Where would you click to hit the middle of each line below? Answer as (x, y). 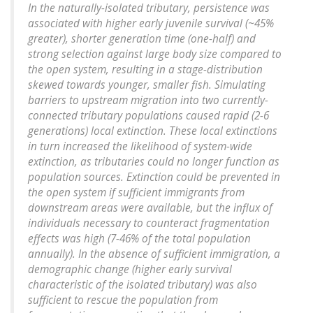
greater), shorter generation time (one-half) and (142, 39)
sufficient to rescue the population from (123, 300)
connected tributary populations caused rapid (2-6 (148, 116)
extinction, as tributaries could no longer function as (154, 162)
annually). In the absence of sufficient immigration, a (154, 254)
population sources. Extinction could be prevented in (154, 177)
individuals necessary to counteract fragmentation (149, 224)
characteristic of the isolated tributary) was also (143, 285)
